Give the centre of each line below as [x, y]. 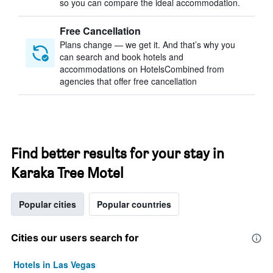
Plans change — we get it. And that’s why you [147, 44]
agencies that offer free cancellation [128, 81]
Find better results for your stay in [118, 153]
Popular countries [134, 204]
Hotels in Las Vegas [55, 264]
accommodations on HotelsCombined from [142, 69]
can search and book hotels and [122, 57]
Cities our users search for [75, 238]
